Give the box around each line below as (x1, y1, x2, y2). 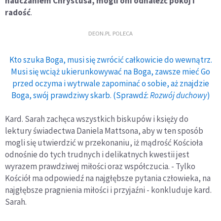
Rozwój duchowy (149, 89, 207, 101)
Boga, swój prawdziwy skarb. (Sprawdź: (11, 89, 150, 101)
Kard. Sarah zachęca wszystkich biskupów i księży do (5, 113, 188, 124)
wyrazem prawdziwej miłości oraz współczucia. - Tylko (5, 160, 195, 172)
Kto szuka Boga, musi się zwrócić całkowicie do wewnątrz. (9, 54, 212, 65)
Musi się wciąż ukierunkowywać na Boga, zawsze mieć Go (11, 66, 210, 77)
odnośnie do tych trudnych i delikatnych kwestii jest (5, 148, 189, 160)
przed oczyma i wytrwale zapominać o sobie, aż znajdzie (12, 77, 209, 89)
